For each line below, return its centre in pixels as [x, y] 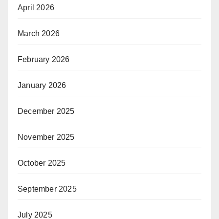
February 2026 [44, 60]
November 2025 [46, 137]
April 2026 [36, 8]
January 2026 [42, 86]
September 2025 [47, 189]
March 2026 [39, 34]
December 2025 [46, 111]
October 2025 [42, 163]
